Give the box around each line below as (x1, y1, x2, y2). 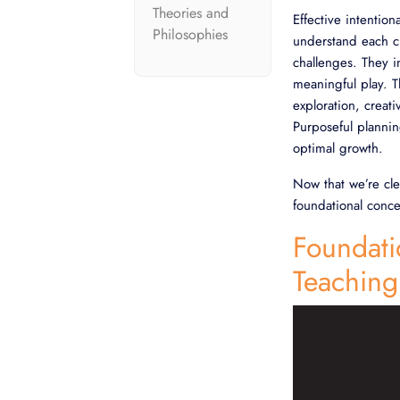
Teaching (293, 261, 398, 302)
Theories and (153, 3, 229, 23)
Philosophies (153, 24, 228, 45)
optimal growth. (293, 138, 383, 158)
